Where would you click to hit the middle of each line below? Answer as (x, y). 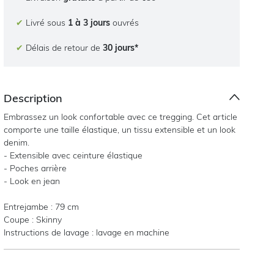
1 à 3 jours (89, 22)
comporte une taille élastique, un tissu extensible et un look (120, 129)
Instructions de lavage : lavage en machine (87, 232)
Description (33, 98)
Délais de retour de (63, 47)
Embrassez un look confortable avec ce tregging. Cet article (121, 117)
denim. (17, 142)
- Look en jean (32, 181)
